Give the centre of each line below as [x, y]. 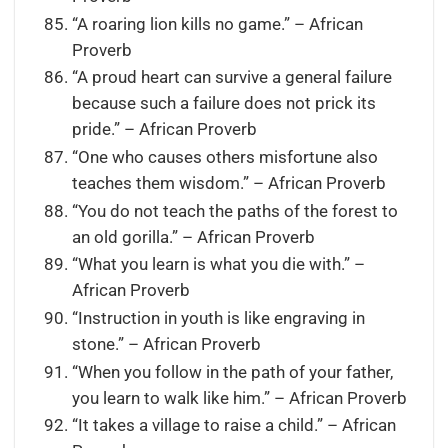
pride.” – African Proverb [164, 130]
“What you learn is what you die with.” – [218, 265]
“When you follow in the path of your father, [232, 372]
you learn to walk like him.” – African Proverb [239, 398]
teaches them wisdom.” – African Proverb [228, 184]
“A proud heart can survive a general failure [231, 78]
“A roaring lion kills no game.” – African [217, 24]
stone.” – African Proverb [166, 344]
